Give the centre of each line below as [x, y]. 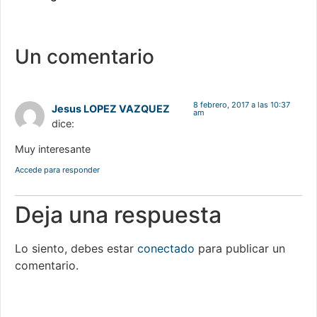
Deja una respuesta [118, 214]
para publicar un [240, 248]
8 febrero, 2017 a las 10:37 [241, 105]
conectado [166, 248]
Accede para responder [57, 169]
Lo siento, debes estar [76, 248]
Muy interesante [53, 149]
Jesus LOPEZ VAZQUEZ [111, 109]
